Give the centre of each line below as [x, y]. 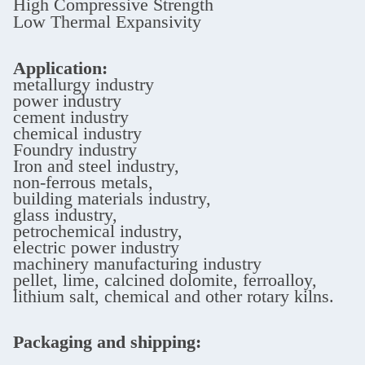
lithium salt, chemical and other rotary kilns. [174, 296]
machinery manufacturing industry [137, 264]
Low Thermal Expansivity [107, 22]
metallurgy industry [84, 84]
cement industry [71, 117]
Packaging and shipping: [107, 342]
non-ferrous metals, [83, 182]
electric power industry [96, 247]
